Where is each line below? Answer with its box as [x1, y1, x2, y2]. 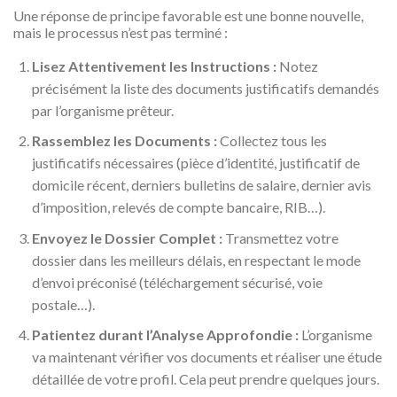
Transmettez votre [222, 229, 339, 246]
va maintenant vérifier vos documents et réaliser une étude [31, 348, 382, 366]
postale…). [31, 295, 95, 313]
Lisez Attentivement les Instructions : [31, 57, 276, 74]
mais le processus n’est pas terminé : [13, 23, 228, 41]
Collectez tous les [216, 132, 327, 150]
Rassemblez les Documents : [31, 132, 217, 150]
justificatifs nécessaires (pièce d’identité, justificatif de [31, 154, 360, 172]
